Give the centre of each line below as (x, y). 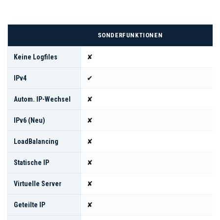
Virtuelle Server (38, 183)
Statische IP (31, 162)
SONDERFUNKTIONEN (130, 35)
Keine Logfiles (36, 57)
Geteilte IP (29, 205)
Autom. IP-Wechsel (42, 99)
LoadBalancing (36, 141)
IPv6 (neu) (29, 120)
